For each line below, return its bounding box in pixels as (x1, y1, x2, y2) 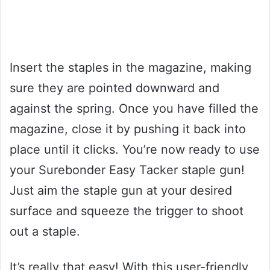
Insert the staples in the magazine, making (10, 60, 251, 75)
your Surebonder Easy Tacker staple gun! (10, 162, 245, 177)
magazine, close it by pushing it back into (10, 121, 246, 136)
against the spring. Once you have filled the (10, 101, 259, 116)
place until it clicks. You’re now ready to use (10, 142, 260, 157)
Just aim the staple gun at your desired (10, 183, 232, 198)
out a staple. (10, 224, 80, 239)
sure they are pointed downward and (10, 80, 219, 95)
